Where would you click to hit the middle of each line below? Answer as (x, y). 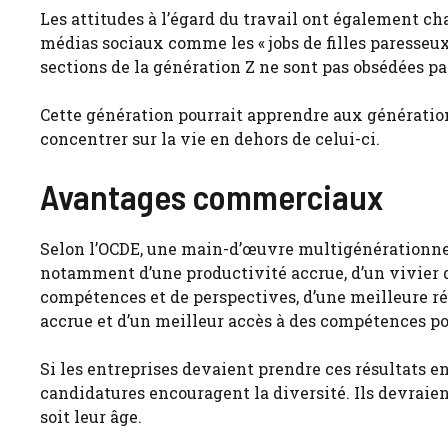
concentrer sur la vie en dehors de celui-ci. (210, 139)
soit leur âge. (91, 417)
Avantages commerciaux (211, 196)
